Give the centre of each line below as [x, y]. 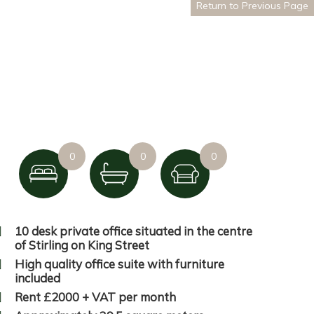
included [37, 278]
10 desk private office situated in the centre [134, 231]
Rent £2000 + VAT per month [95, 297]
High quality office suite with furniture [120, 264]
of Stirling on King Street [82, 245]
